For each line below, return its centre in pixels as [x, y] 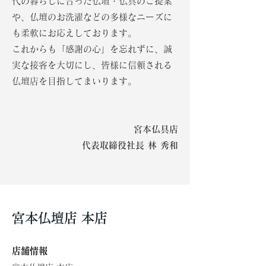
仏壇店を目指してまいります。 [74, 81]
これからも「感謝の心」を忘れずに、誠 [92, 49]
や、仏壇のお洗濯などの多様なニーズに [92, 17]
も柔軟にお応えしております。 [74, 33]
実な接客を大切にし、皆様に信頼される [92, 65]
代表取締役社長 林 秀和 [130, 145]
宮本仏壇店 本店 [60, 218]
